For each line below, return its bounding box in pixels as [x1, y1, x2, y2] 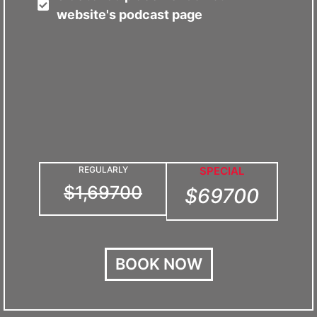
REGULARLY [78, 164, 128, 175]
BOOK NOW [115, 255, 202, 273]
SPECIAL [199, 164, 244, 178]
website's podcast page [56, 7, 202, 22]
